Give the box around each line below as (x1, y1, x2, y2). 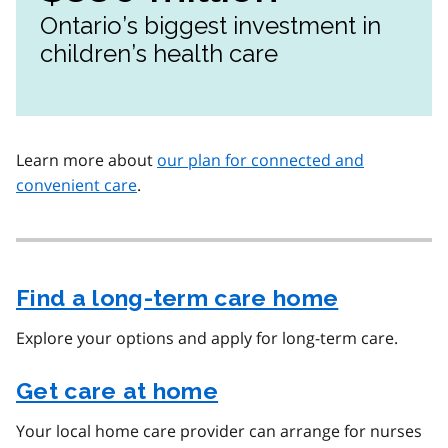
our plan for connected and (157, 149, 364, 172)
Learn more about (16, 149, 157, 172)
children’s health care (40, 39, 278, 69)
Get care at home (16, 377, 219, 405)
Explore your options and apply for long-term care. (16, 327, 398, 350)
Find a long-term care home (16, 284, 339, 312)
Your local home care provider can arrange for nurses (16, 420, 422, 443)
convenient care (16, 174, 137, 197)
